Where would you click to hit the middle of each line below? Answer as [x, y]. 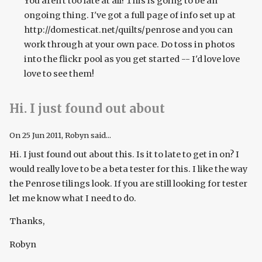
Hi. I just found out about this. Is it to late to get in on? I [124, 154]
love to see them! [59, 73]
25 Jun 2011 [42, 135]
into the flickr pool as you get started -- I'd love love [132, 59]
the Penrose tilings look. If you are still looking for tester [128, 183]
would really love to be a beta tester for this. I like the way [128, 169]
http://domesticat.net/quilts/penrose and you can [128, 30]
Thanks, [27, 221]
